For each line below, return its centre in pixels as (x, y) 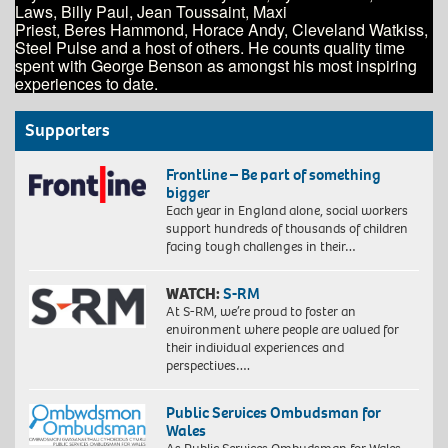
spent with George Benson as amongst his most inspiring (216, 65)
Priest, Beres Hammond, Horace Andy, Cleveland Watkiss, (221, 29)
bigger (187, 192)
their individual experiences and (254, 347)
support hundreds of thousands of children (286, 228)
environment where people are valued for (282, 329)
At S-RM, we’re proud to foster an (260, 311)
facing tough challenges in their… (260, 246)
